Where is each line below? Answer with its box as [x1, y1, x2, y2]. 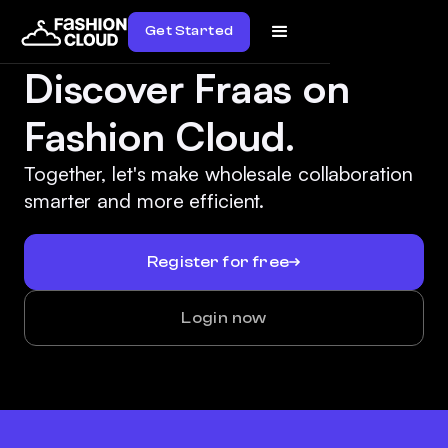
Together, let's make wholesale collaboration [24, 161, 413, 186]
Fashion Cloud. [24, 111, 297, 161]
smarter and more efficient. [24, 188, 265, 213]
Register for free [146, 252, 290, 271]
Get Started [145, 23, 234, 39]
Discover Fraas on [24, 63, 350, 113]
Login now [181, 308, 267, 327]
